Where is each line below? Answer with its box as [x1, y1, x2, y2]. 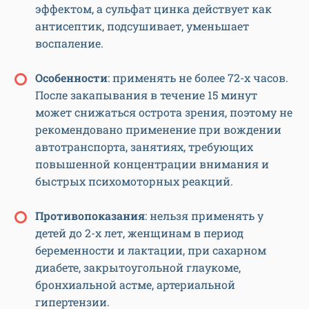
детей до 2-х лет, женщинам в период [35, 226, 243, 241]
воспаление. [35, 36, 103, 51]
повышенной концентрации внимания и [35, 157, 269, 172]
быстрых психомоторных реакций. [35, 174, 233, 189]
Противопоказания [35, 208, 145, 223]
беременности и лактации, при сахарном [35, 243, 266, 258]
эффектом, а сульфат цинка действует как [35, 1, 272, 17]
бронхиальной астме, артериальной [35, 277, 235, 292]
